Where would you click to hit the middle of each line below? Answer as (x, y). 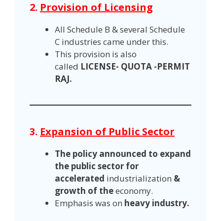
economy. (134, 191)
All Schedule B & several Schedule (120, 30)
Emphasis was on (90, 203)
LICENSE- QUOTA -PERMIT (135, 67)
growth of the (85, 191)
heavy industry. (158, 203)
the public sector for (97, 166)
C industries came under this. (111, 42)
